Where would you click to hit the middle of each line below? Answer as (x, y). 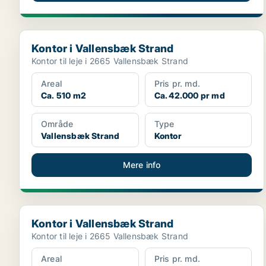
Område (57, 124)
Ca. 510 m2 (64, 95)
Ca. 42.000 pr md (189, 95)
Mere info (142, 165)
